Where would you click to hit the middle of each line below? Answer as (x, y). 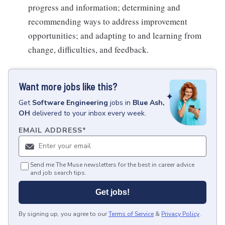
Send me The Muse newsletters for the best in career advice (112, 165)
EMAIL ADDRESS (50, 131)
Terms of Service (131, 214)
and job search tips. (58, 173)
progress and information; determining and (104, 7)
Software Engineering (70, 102)
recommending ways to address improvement (108, 21)
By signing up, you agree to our (63, 214)
